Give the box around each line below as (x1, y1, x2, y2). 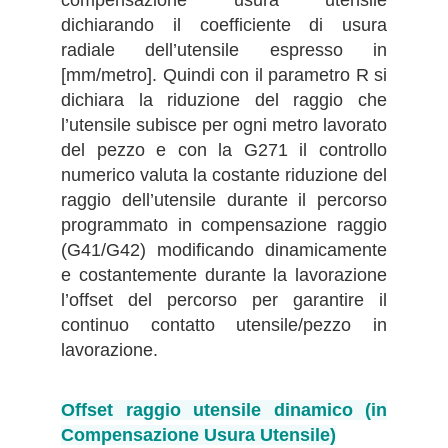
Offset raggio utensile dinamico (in (61, 400, 387, 421)
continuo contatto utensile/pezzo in (61, 314, 387, 335)
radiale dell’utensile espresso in (61, 39, 387, 60)
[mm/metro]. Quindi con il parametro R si (61, 64, 387, 85)
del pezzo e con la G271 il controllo (61, 139, 387, 160)
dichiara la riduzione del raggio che (61, 89, 387, 110)
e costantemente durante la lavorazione (61, 264, 387, 285)
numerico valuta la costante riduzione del (61, 164, 387, 185)
